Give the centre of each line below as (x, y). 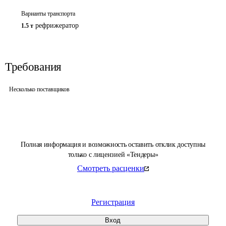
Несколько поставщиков (39, 89)
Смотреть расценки (111, 168)
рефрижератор (57, 25)
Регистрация (113, 202)
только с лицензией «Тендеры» (113, 155)
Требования (33, 67)
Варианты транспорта (48, 14)
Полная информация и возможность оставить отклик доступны (113, 145)
